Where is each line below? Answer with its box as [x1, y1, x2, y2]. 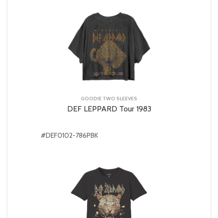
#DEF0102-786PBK [41, 130, 98, 140]
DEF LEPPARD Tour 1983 [67, 104, 151, 113]
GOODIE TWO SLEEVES [81, 95, 137, 102]
